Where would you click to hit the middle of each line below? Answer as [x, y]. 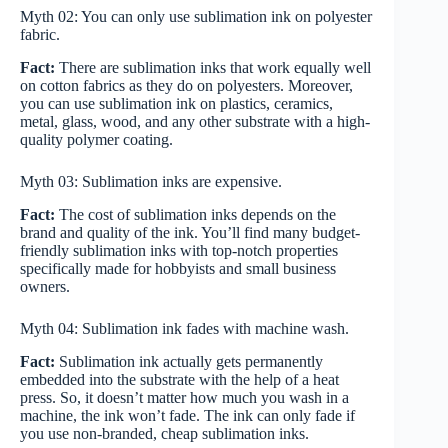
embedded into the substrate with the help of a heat [179, 379]
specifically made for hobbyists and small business [178, 268]
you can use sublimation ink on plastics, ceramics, [176, 104]
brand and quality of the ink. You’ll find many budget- [190, 232]
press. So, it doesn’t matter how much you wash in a [184, 397]
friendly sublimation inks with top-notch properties [179, 250]
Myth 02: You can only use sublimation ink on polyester [196, 17]
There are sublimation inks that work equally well [215, 68]
